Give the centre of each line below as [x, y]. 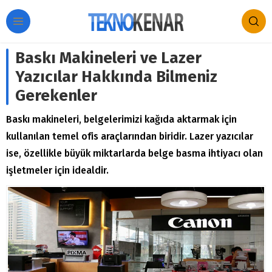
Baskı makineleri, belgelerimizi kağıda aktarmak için [121, 119]
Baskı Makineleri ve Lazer [108, 58]
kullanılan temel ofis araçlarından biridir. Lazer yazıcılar [130, 136]
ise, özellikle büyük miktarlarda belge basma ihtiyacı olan [134, 153]
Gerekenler [56, 96]
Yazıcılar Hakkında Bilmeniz [116, 77]
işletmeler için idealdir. [57, 170]
